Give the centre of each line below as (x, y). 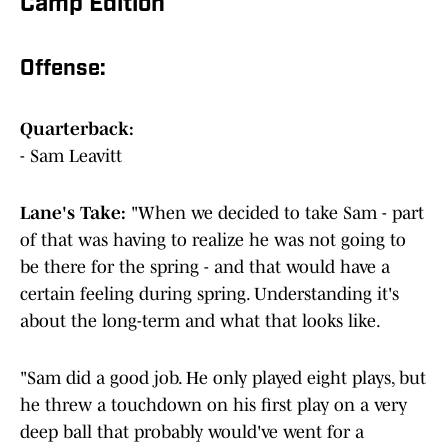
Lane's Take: (73, 213)
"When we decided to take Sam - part (275, 213)
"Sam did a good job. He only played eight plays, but (223, 378)
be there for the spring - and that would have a (205, 267)
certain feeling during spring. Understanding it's (209, 294)
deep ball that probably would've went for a (192, 432)
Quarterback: (77, 129)
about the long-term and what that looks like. (200, 321)
